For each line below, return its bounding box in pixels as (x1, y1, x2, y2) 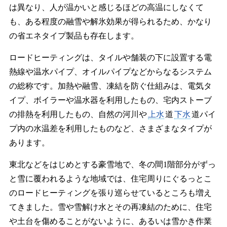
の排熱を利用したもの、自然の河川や (9, 109, 147, 119)
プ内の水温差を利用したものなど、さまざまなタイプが (9, 124, 212, 133)
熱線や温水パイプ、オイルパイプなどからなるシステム (9, 67, 212, 76)
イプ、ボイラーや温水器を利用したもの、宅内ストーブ (9, 95, 212, 104)
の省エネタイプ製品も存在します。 (9, 31, 139, 40)
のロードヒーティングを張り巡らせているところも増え (9, 188, 212, 197)
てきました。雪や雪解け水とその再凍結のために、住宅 (9, 202, 212, 211)
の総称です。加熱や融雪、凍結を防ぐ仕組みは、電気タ (9, 81, 212, 90)
